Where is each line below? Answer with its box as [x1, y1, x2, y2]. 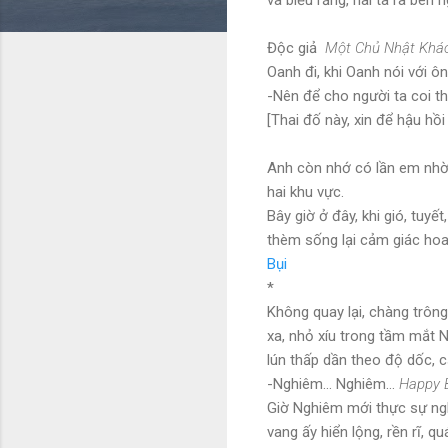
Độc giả [267, 38, 325, 57]
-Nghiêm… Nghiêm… [267, 374, 399, 393]
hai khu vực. [267, 182, 344, 201]
